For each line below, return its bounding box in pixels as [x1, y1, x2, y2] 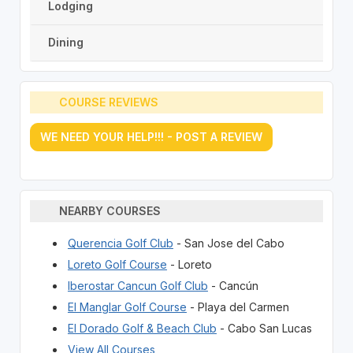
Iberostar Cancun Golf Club [67, 278, 208, 292]
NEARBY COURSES [59, 204, 162, 218]
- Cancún [207, 278, 258, 292]
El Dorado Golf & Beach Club [67, 321, 217, 335]
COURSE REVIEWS [59, 95, 159, 110]
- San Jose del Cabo [173, 236, 284, 250]
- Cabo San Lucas [216, 321, 312, 335]
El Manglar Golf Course [67, 299, 187, 314]
